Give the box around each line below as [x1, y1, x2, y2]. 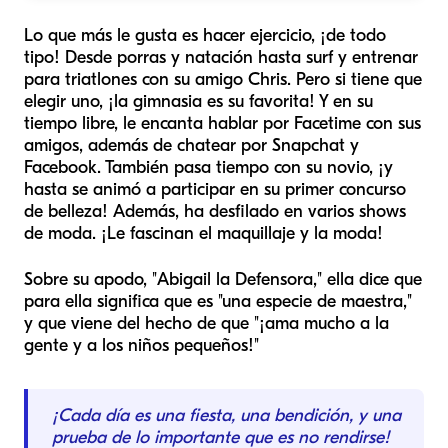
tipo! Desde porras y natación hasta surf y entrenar [24, 47, 418, 68]
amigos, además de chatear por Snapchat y [24, 135, 359, 156]
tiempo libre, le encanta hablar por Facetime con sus [24, 113, 421, 134]
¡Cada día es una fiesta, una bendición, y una [52, 405, 401, 426]
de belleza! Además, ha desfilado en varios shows [24, 201, 406, 222]
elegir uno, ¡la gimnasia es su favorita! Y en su [24, 91, 373, 112]
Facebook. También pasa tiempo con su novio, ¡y [24, 157, 393, 178]
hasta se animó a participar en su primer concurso [24, 179, 406, 200]
